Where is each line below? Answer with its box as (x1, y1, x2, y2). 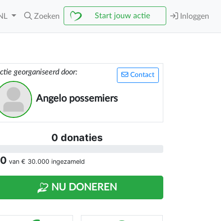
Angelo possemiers (36, 94, 118, 104)
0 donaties (51, 132, 103, 144)
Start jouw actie (95, 12, 150, 20)
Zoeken (34, 12, 60, 20)
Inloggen (178, 12, 209, 20)
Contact (128, 72, 154, 78)
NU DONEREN (49, 183, 117, 192)
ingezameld (49, 158, 85, 165)
